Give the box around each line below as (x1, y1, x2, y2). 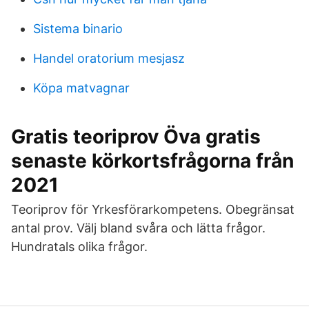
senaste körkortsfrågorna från (11, 149, 294, 172)
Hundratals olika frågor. (11, 239, 148, 254)
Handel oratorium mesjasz (33, 51, 185, 66)
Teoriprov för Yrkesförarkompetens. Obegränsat (11, 202, 295, 217)
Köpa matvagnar (33, 81, 130, 95)
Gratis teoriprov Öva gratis (11, 125, 261, 148)
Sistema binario (33, 21, 123, 36)
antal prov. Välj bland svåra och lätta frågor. (11, 221, 266, 235)
